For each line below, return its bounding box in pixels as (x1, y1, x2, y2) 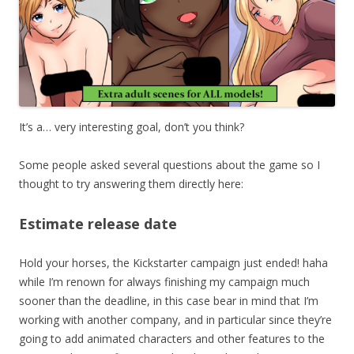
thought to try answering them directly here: (19, 175, 243, 191)
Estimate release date (19, 213, 177, 233)
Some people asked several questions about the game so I (19, 156, 320, 172)
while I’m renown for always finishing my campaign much (19, 273, 310, 289)
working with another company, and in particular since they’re (19, 311, 332, 327)
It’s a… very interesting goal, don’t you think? (19, 119, 244, 134)
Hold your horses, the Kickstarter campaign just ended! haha (19, 254, 328, 270)
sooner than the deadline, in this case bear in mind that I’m (19, 292, 318, 308)
